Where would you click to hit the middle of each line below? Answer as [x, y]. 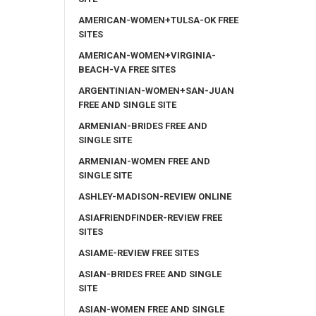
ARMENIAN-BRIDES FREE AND [143, 126]
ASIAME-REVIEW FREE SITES [139, 253]
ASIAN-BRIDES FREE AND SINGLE [150, 274]
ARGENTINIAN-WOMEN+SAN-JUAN [156, 90]
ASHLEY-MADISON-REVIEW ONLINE [155, 196]
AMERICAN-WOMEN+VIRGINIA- [147, 55]
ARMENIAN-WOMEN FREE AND [144, 161]
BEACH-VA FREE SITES [127, 69]
